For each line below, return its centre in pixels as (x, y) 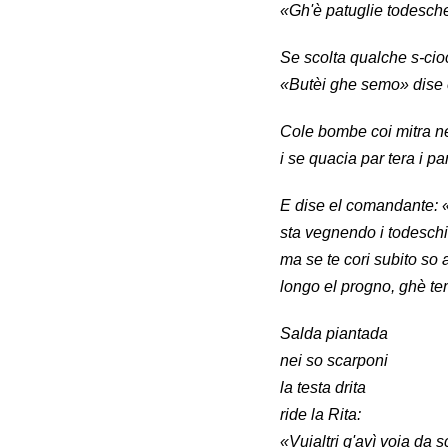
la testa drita (323, 388)
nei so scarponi (334, 361)
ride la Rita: (320, 415)
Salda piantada (334, 334)
